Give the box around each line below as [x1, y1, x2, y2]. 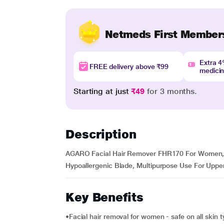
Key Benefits [65, 190, 143, 204]
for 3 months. [144, 86, 197, 96]
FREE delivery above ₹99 [89, 62, 169, 70]
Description [65, 127, 136, 141]
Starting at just [73, 86, 131, 96]
